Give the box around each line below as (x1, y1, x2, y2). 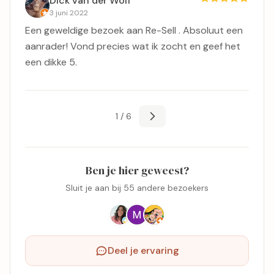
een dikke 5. (25, 55, 77, 68)
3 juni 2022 (50, 7, 88, 18)
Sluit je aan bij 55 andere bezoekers (65, 182, 209, 193)
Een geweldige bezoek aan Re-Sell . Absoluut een (25, 23, 243, 37)
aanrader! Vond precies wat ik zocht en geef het (25, 39, 240, 53)
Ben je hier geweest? (85, 162, 189, 178)
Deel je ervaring (107, 243, 179, 257)
